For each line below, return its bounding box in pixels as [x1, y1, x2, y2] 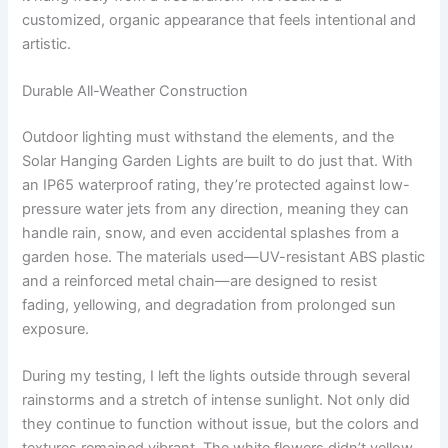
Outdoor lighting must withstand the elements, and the [22, 127, 395, 146]
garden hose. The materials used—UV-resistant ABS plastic [22, 247, 426, 266]
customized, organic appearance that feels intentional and [22, 10, 417, 29]
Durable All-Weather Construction [22, 81, 249, 100]
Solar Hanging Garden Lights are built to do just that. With [22, 151, 414, 170]
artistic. [22, 34, 72, 53]
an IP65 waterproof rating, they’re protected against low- [22, 175, 411, 194]
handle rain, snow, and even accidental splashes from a [22, 223, 400, 242]
